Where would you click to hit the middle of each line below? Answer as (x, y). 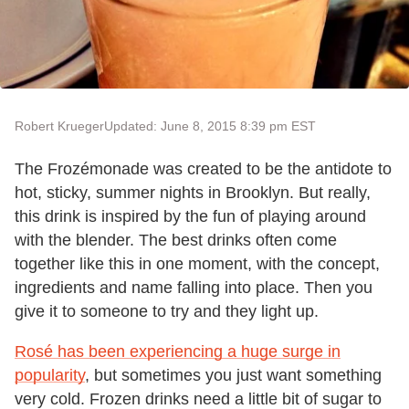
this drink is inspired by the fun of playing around (190, 216)
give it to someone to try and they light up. (167, 311)
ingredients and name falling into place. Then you (194, 287)
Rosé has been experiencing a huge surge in (178, 351)
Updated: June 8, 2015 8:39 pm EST (210, 126)
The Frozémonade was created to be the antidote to (203, 168)
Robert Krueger (59, 126)
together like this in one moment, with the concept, (197, 263)
